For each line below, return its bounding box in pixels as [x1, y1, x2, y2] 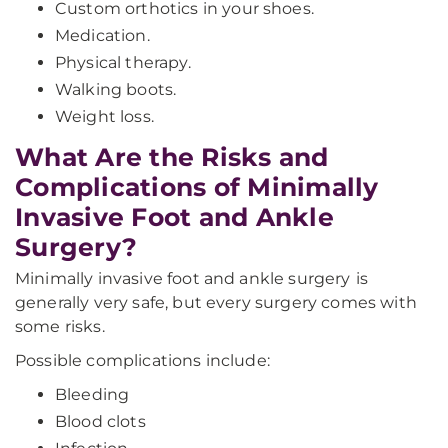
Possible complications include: [15, 351, 270, 370]
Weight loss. [55, 107, 154, 126]
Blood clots [55, 412, 146, 431]
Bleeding [55, 385, 130, 404]
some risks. [15, 317, 105, 336]
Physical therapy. [55, 53, 191, 72]
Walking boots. [55, 80, 177, 99]
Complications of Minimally [15, 172, 379, 202]
